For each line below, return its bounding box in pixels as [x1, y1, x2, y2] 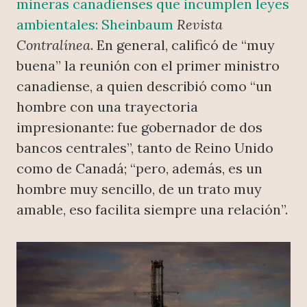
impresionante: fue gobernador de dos [16, 119, 262, 136]
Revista [177, 16, 223, 34]
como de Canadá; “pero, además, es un [16, 160, 262, 177]
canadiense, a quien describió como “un [16, 77, 272, 95]
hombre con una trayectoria [16, 98, 198, 116]
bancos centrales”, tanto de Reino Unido [16, 139, 273, 157]
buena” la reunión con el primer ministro [16, 57, 280, 75]
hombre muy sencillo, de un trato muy [16, 180, 262, 198]
